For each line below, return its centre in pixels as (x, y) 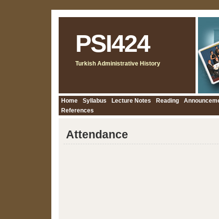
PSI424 (112, 44)
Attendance (97, 134)
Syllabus (95, 101)
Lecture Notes (131, 101)
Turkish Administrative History (118, 64)
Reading (167, 101)
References (77, 110)
